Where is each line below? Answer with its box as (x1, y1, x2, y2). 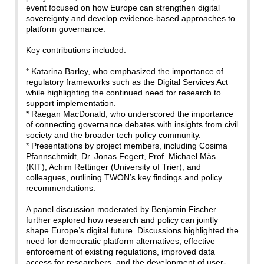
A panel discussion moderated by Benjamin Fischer (25, 204, 216, 214)
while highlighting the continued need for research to (25, 88, 221, 98)
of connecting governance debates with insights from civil (25, 120, 238, 130)
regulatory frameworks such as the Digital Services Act (25, 77, 228, 87)
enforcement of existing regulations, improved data (25, 247, 215, 257)
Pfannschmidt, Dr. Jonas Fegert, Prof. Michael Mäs (25, 151, 216, 161)
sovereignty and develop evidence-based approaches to (25, 14, 235, 24)
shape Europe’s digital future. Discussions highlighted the (25, 226, 239, 236)
